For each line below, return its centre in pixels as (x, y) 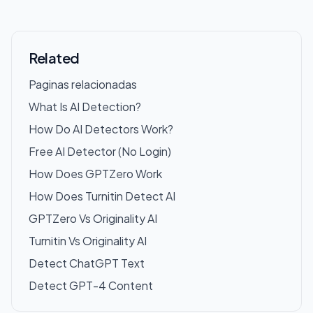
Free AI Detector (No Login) (100, 151)
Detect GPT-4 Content (91, 285)
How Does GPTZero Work (95, 174)
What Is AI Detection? (85, 107)
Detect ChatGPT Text (87, 263)
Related (54, 58)
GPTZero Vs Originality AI (93, 218)
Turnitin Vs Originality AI (88, 241)
